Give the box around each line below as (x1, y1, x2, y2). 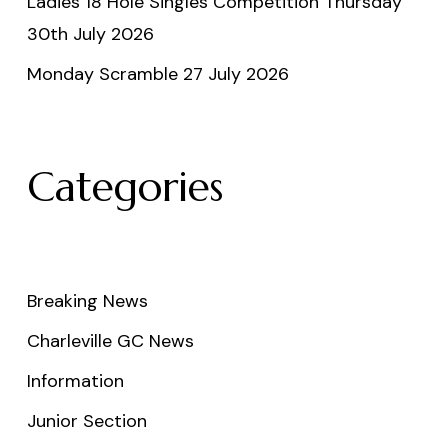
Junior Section (26, 408, 147, 433)
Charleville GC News (26, 328, 194, 353)
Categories (26, 160, 223, 213)
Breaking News (26, 288, 148, 313)
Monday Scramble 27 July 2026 (26, 61, 289, 86)
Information (26, 368, 124, 393)
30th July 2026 (26, 21, 154, 46)
